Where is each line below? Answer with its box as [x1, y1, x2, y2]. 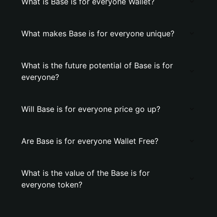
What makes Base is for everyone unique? [21, 29, 174, 38]
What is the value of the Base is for [21, 168, 150, 178]
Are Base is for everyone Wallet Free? [21, 136, 158, 146]
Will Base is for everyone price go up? [21, 104, 160, 114]
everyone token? [21, 180, 82, 189]
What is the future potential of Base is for [21, 61, 173, 70]
